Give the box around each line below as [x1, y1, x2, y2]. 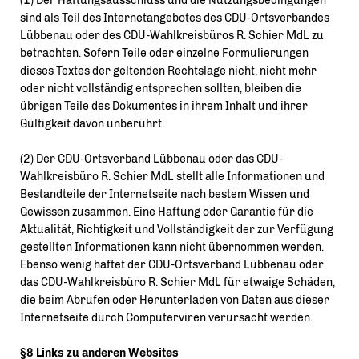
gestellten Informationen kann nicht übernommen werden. [20, 240, 324, 254]
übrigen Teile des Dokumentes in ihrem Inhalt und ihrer [20, 99, 308, 113]
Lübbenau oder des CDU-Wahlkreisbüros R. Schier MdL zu [20, 29, 324, 42]
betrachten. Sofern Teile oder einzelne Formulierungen [20, 46, 309, 60]
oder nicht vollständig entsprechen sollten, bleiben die [20, 82, 301, 95]
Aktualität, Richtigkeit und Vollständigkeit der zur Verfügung [20, 223, 333, 236]
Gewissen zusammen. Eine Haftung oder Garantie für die [20, 205, 313, 219]
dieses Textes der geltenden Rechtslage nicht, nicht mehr [20, 64, 317, 78]
